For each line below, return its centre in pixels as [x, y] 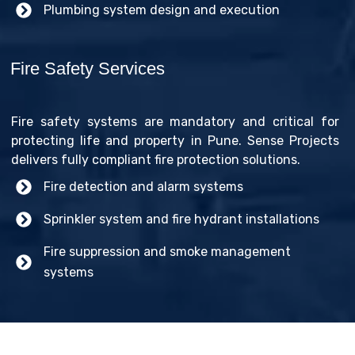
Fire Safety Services [88, 68]
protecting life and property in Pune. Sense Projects [175, 140]
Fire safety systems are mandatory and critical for [175, 121]
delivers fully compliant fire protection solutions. [156, 159]
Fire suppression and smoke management [167, 251]
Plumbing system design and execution [162, 10]
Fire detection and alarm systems [143, 186]
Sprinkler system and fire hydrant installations [181, 219]
